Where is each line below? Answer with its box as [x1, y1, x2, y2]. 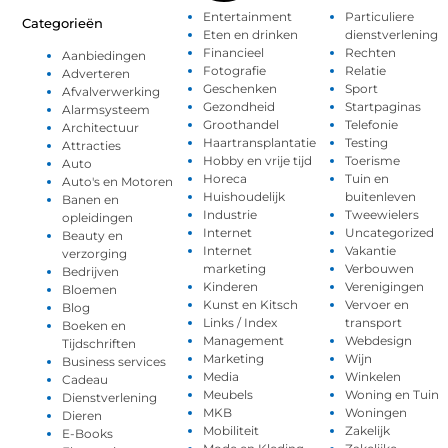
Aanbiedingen [62, 47, 147, 63]
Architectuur [62, 119, 140, 135]
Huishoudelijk [203, 188, 286, 204]
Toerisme [344, 152, 400, 168]
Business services [62, 353, 167, 369]
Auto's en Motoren [62, 173, 174, 189]
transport [344, 314, 402, 330]
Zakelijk [344, 422, 390, 438]
